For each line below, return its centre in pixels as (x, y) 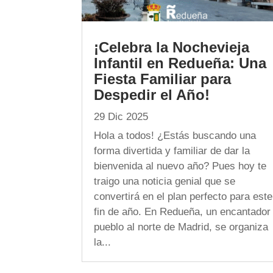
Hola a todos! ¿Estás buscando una (175, 136)
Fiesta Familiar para (163, 79)
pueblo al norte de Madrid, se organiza (181, 227)
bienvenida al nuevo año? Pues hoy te (180, 166)
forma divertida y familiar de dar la (172, 151)
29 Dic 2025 (121, 117)
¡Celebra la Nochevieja (172, 48)
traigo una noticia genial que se (165, 182)
